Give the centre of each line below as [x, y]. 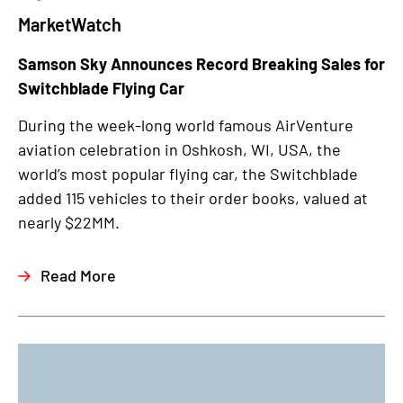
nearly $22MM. [69, 222]
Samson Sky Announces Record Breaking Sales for [201, 63]
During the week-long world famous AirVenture [186, 125]
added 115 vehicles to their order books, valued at [193, 197]
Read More [78, 275]
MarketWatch [70, 24]
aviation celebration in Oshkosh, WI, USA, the [179, 149]
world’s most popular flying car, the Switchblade [188, 173]
